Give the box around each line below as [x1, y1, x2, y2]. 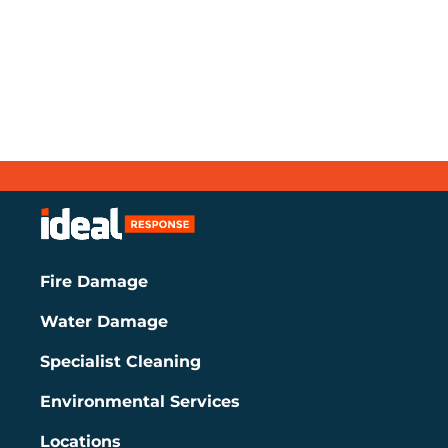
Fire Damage [40, 271, 148, 291]
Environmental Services [40, 391, 240, 411]
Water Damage [40, 311, 168, 331]
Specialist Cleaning [40, 351, 201, 371]
